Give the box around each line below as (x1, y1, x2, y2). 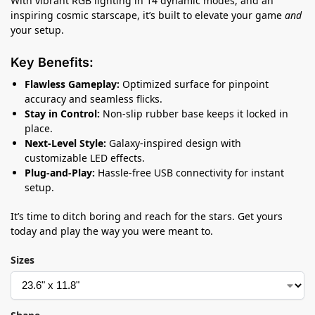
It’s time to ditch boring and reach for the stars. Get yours (11, 209, 283, 223)
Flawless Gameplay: (25, 77, 120, 91)
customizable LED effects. (25, 150, 145, 165)
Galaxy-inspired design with (106, 136, 241, 150)
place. (25, 121, 53, 135)
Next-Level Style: (25, 136, 106, 150)
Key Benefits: (11, 54, 94, 70)
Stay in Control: (25, 106, 100, 120)
